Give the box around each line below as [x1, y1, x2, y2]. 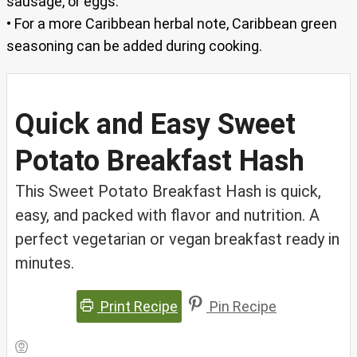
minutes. [15, 253, 74, 273]
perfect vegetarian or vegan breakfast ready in [15, 229, 339, 249]
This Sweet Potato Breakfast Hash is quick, [15, 182, 321, 202]
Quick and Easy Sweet [15, 108, 296, 142]
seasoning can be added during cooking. [6, 37, 262, 55]
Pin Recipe [206, 298, 277, 316]
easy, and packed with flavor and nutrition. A [15, 206, 320, 226]
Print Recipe [97, 298, 178, 316]
